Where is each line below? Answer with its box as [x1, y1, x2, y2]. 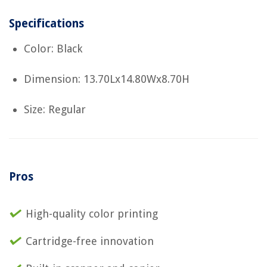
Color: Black [24, 42, 82, 55]
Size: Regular [24, 103, 86, 116]
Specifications [9, 17, 84, 31]
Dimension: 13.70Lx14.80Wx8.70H [24, 73, 190, 86]
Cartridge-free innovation [26, 235, 154, 248]
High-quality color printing [26, 207, 158, 221]
